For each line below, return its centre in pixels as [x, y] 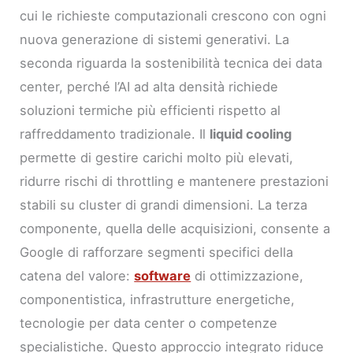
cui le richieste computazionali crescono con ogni [173, 16]
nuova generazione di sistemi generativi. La [155, 40]
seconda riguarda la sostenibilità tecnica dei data [171, 63]
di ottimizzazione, [247, 276]
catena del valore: [77, 276]
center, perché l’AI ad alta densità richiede [149, 87]
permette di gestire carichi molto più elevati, [157, 158]
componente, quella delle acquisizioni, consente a [175, 229]
